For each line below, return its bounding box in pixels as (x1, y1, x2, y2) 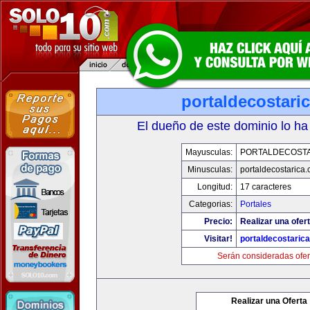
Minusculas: (187, 165, 232, 174)
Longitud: (197, 182, 232, 192)
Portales (239, 199, 271, 209)
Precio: (203, 217, 232, 226)
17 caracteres (239, 182, 291, 192)
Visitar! (203, 234, 232, 244)
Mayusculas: (185, 147, 232, 157)
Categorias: (188, 199, 232, 209)
